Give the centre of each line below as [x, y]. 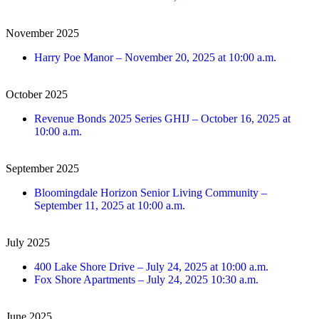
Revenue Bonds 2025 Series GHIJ [113, 119]
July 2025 [28, 243]
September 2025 [42, 169]
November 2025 [42, 33]
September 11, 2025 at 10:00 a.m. [110, 206]
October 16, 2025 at [244, 119]
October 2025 [37, 95]
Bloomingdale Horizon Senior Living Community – [151, 193]
